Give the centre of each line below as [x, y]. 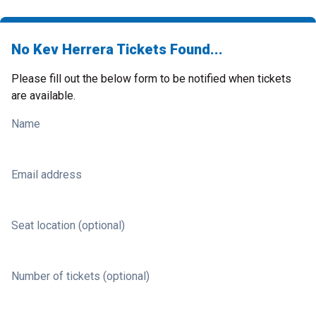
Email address [47, 175]
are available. [43, 96]
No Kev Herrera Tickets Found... [117, 49]
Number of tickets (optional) [80, 276]
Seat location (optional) [68, 225]
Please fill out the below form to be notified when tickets [151, 79]
